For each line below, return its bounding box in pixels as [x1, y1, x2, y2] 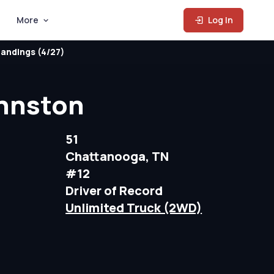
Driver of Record [65, 182, 163, 199]
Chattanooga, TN [65, 148, 169, 165]
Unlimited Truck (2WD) [65, 199, 202, 216]
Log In [206, 14, 234, 26]
